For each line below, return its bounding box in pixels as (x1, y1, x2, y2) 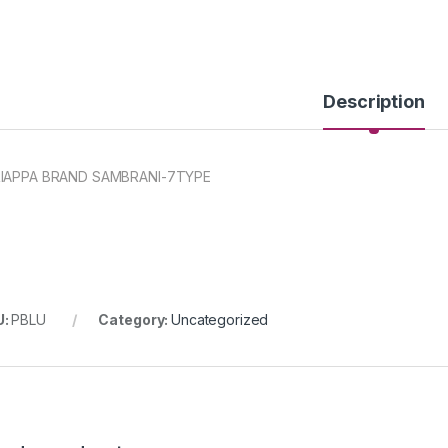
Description (323, 91, 425, 113)
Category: (98, 311, 172, 329)
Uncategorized (171, 311, 269, 329)
